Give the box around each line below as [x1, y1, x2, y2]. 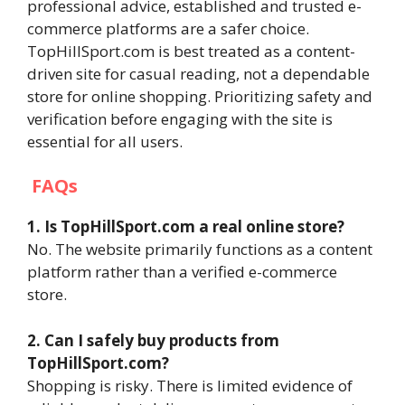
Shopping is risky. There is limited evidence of [27, 374, 353, 396]
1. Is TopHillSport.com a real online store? [27, 216, 344, 237]
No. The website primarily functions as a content [27, 239, 372, 259]
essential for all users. [27, 130, 183, 152]
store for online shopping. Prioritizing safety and [27, 85, 372, 107]
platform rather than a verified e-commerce [27, 261, 337, 282]
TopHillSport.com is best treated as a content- [27, 40, 355, 61]
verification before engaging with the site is [27, 108, 333, 129]
